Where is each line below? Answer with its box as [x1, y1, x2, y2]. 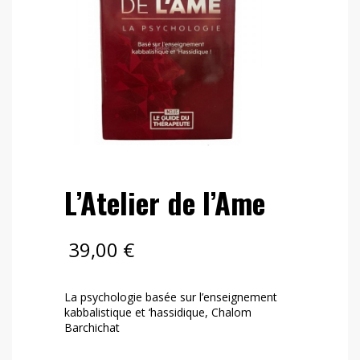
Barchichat [64, 320, 120, 336]
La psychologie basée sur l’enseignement [64, 289, 277, 305]
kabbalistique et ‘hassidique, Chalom [64, 305, 252, 321]
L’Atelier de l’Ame [64, 181, 265, 223]
